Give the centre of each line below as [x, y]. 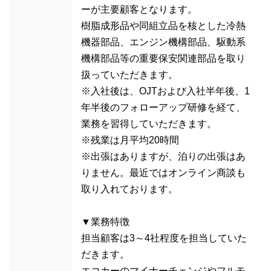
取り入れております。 [129, 189]
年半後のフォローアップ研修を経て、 [163, 107]
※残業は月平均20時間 [130, 140]
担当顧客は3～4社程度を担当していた [164, 238]
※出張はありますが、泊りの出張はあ [163, 156]
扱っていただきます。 [129, 75]
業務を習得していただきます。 [149, 124]
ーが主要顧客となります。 [139, 9]
